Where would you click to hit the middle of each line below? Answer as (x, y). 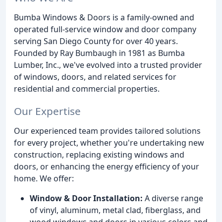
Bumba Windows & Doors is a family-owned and (104, 17)
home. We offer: (44, 178)
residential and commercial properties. (87, 88)
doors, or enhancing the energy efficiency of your (107, 166)
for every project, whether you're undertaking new (109, 142)
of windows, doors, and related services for (95, 77)
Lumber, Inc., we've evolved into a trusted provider (108, 65)
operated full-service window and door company (105, 29)
